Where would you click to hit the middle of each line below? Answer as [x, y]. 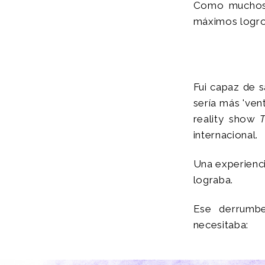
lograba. [213, 180]
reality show [224, 119]
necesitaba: [221, 225]
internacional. [226, 135]
